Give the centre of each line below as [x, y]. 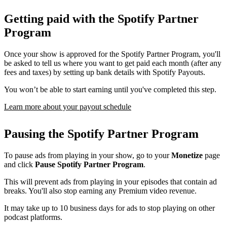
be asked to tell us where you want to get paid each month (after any [113, 63]
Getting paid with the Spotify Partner [101, 18]
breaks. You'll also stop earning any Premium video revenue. [100, 191]
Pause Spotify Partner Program [89, 165]
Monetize [187, 156]
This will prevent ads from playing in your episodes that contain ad [110, 182]
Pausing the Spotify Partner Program [101, 134]
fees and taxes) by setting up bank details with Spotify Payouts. [105, 72]
